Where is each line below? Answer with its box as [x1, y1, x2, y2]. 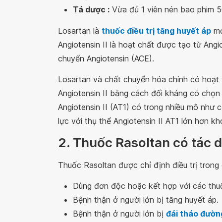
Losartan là [58, 26, 102, 36]
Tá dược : [73, 4, 110, 14]
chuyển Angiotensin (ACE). [58, 54, 154, 63]
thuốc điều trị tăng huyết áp [102, 26, 211, 36]
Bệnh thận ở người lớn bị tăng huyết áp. [73, 195, 219, 205]
